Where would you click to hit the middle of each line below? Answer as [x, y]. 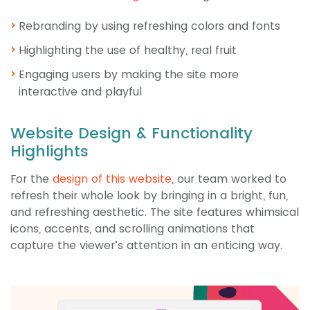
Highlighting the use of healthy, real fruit [128, 50]
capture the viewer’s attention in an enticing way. [146, 245]
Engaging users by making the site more [129, 74]
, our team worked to [229, 179]
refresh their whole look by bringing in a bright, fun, [149, 195]
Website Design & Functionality [131, 133]
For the [31, 179]
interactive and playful [80, 91]
